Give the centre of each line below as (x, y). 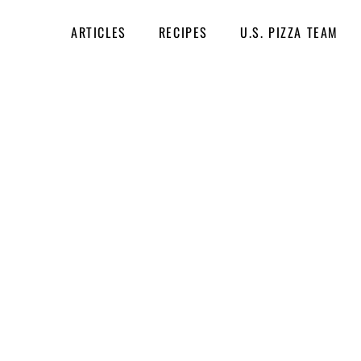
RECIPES (183, 32)
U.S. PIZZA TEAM (290, 32)
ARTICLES (99, 32)
